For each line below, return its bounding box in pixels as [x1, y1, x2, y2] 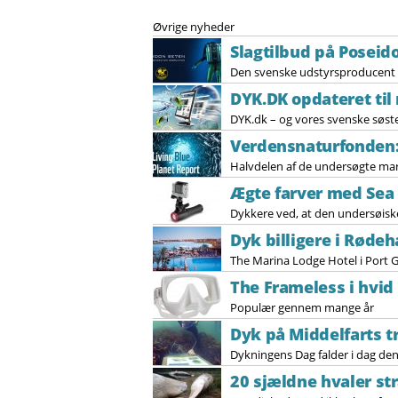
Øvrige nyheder [153, 19, 235, 36]
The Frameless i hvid [230, 276, 394, 298]
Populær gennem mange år [230, 299, 374, 316]
